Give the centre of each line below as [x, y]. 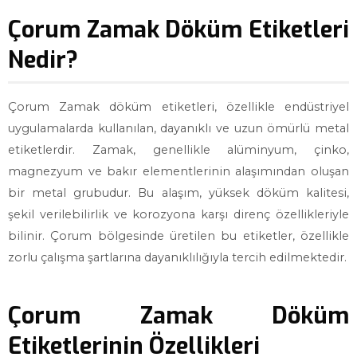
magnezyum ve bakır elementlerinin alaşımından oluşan [178, 171]
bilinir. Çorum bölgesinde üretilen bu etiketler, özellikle [178, 236]
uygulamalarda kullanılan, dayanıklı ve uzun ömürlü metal [178, 128]
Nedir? [43, 60]
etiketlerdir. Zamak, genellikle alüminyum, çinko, [178, 150]
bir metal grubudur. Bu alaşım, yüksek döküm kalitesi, [178, 193]
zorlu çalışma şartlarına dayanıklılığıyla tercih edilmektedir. [177, 257]
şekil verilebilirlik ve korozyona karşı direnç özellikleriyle [178, 214]
